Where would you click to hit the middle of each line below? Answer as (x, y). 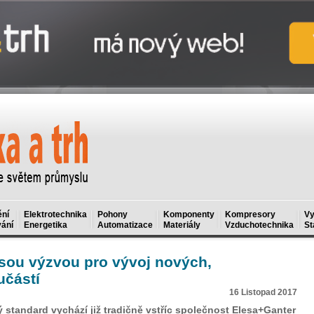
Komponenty (189, 214)
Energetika (46, 225)
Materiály (182, 225)
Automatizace (125, 225)
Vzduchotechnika (259, 225)
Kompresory (250, 214)
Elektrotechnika (55, 214)
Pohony (112, 214)
